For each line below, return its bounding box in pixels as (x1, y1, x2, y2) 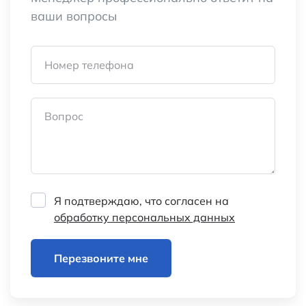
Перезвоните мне (54, 251, 148, 265)
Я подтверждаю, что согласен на (54, 193, 229, 208)
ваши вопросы (31, 8, 117, 24)
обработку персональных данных (54, 210, 235, 224)
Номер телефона (44, 57, 134, 72)
